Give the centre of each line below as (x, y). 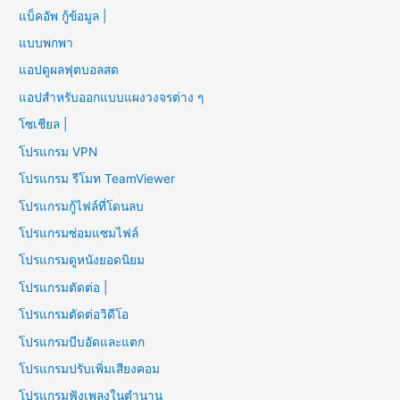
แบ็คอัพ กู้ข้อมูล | (65, 16)
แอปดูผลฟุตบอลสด (69, 70)
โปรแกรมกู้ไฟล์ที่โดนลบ (82, 206)
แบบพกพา (46, 43)
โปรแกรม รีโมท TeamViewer (97, 179)
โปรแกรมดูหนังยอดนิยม (82, 260)
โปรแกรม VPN (58, 151)
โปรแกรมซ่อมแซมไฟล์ (79, 233)
